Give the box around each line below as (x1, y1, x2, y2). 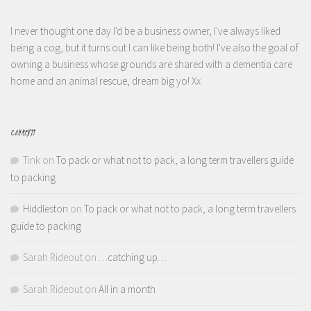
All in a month (99, 283, 155, 296)
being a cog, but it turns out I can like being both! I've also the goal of (10, 41, 299, 55)
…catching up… (99, 251, 167, 264)
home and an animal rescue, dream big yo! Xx (10, 74, 201, 88)
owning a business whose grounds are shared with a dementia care (10, 58, 292, 72)
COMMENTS (10, 126, 35, 140)
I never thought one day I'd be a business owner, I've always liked (10, 24, 280, 38)
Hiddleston (23, 202, 68, 216)
